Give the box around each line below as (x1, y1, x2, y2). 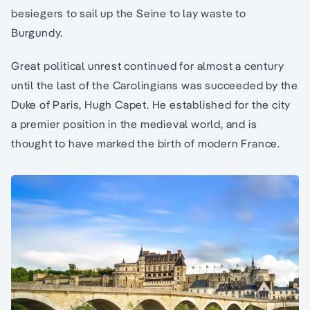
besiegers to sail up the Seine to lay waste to (11, 6, 246, 20)
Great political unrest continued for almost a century (11, 58, 284, 73)
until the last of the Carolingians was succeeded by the (11, 77, 298, 92)
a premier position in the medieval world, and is (11, 116, 257, 131)
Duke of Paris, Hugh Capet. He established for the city (11, 97, 291, 111)
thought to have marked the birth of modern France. (11, 136, 280, 150)
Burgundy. (11, 25, 64, 39)
